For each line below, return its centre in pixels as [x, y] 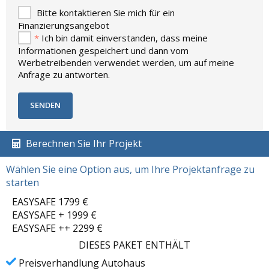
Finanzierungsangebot [64, 25]
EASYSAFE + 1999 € [54, 215]
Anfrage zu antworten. [64, 74]
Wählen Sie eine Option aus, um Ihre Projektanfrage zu [130, 169]
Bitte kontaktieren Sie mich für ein [104, 13]
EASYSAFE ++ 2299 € [57, 228]
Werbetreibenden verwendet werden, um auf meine [126, 62]
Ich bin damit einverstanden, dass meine [123, 38]
